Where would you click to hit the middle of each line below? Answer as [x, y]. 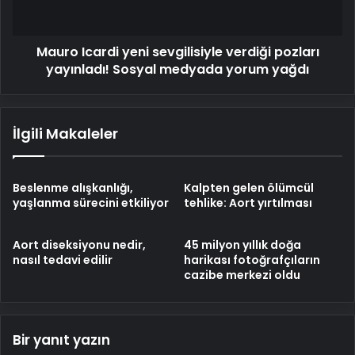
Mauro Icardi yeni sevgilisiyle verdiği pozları [177, 52]
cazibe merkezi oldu [242, 275]
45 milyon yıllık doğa [242, 245]
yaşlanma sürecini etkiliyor [91, 203]
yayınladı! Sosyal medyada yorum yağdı [177, 69]
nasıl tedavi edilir [63, 260]
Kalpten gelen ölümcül [249, 188]
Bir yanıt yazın [61, 340]
